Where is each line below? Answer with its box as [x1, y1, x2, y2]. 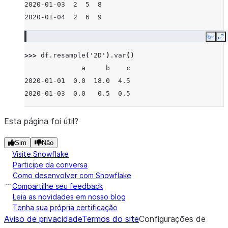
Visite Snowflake [12, 150, 69, 158]
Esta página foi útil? [4, 116, 78, 126]
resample [53, 51, 85, 59]
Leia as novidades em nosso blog [13, 192, 126, 201]
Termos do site [82, 214, 139, 224]
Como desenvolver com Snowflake [13, 171, 131, 180]
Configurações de [139, 214, 206, 224]
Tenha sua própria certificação [13, 203, 118, 212]
